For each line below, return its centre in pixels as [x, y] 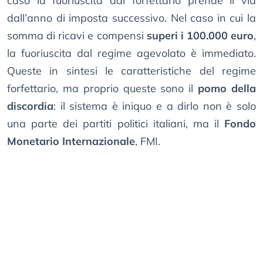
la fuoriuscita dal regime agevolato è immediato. [131, 53]
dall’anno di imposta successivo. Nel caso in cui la [131, 18]
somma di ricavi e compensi [77, 36]
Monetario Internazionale [71, 141]
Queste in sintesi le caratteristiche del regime [131, 71]
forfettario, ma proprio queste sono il [103, 89]
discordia [30, 106]
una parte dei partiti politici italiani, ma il [116, 124]
